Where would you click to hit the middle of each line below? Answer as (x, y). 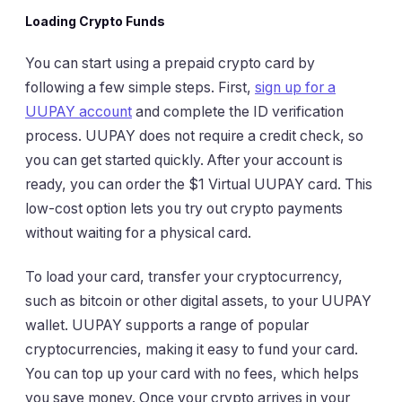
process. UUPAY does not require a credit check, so (194, 135)
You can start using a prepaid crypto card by (170, 63)
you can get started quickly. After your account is (184, 160)
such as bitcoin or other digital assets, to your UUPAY (198, 301)
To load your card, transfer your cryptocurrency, (184, 277)
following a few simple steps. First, (140, 87)
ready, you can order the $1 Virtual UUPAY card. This (199, 184)
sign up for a (295, 87)
